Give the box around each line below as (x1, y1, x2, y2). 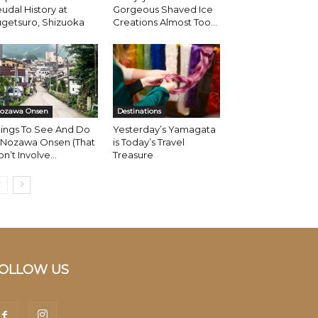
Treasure (112, 149, 153, 161)
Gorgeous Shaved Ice (112, 4, 213, 16)
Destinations (116, 106, 161, 116)
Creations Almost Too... (112, 16, 217, 28)
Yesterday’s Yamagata (112, 124, 216, 136)
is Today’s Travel (112, 136, 185, 148)
